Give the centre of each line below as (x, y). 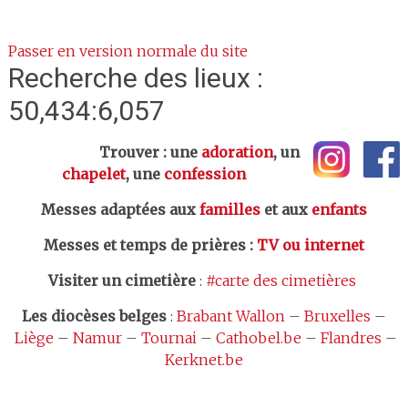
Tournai (168, 338)
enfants (339, 209)
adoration (237, 152)
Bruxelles (337, 316)
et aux (286, 209)
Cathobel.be (258, 338)
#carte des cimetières (280, 280)
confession (204, 174)
